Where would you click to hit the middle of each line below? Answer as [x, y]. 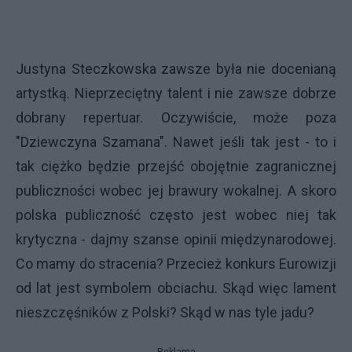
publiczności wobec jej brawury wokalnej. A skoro [176, 190]
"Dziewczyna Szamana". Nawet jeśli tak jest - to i [176, 141]
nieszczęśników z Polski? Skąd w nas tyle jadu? [167, 312]
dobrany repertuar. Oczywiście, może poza [176, 117]
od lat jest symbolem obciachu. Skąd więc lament [176, 288]
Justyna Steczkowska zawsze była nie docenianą [176, 68]
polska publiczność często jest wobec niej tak [176, 214]
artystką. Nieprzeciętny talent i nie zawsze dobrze [176, 93]
